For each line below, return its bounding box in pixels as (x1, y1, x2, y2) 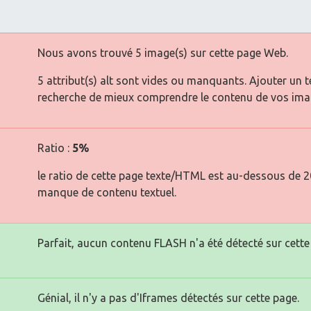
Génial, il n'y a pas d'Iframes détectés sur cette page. (37, 291, 299, 304)
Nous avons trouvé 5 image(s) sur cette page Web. (37, 46, 288, 59)
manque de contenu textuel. (37, 185, 176, 199)
